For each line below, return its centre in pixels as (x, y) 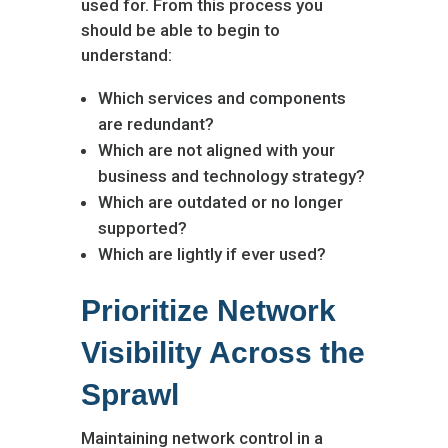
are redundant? (155, 124)
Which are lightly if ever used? (211, 254)
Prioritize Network (208, 310)
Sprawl (129, 394)
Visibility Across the (222, 352)
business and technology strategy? (231, 176)
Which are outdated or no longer (220, 202)
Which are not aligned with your (216, 150)
